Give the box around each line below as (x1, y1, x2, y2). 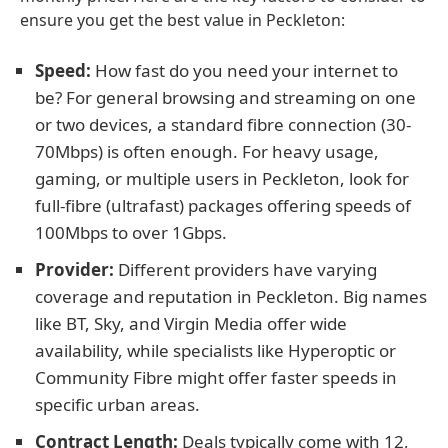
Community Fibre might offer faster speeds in (35, 366, 397, 389)
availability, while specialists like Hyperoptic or (35, 339, 396, 362)
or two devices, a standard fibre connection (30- (35, 113, 411, 136)
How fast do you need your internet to (91, 59, 398, 82)
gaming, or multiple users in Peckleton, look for (35, 167, 409, 190)
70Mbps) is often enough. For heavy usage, (35, 140, 379, 163)
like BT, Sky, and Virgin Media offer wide (35, 312, 347, 335)
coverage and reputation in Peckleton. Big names (35, 285, 427, 308)
